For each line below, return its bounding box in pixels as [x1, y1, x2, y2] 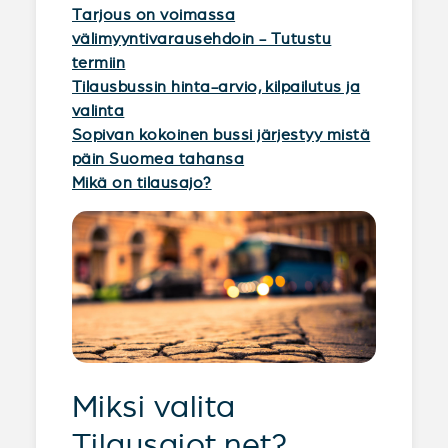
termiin [72, 54, 126, 71]
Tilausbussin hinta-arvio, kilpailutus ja [72, 78, 361, 95]
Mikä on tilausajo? [72, 174, 212, 191]
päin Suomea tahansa [72, 150, 245, 167]
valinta [72, 102, 125, 119]
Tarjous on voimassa [72, 6, 236, 23]
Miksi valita [72, 389, 236, 424]
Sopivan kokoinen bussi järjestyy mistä [72, 126, 371, 143]
